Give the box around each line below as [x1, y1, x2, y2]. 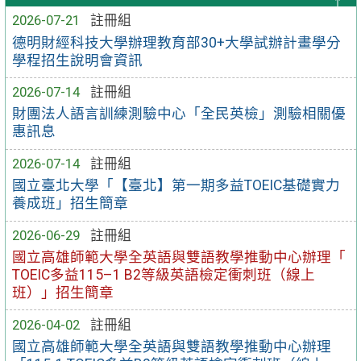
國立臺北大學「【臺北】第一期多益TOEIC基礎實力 [12, 177, 341, 194]
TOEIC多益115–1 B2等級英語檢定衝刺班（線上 [12, 266, 316, 283]
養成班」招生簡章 [12, 195, 129, 212]
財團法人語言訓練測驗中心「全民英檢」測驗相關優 [12, 106, 346, 122]
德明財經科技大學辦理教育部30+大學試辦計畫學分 [12, 34, 342, 51]
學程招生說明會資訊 [12, 52, 143, 68]
